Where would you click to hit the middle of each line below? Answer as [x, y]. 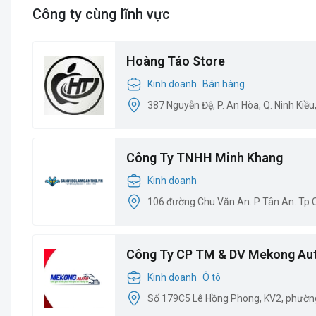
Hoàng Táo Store [176, 61]
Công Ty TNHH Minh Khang [205, 158]
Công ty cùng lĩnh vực [101, 14]
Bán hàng [224, 84]
